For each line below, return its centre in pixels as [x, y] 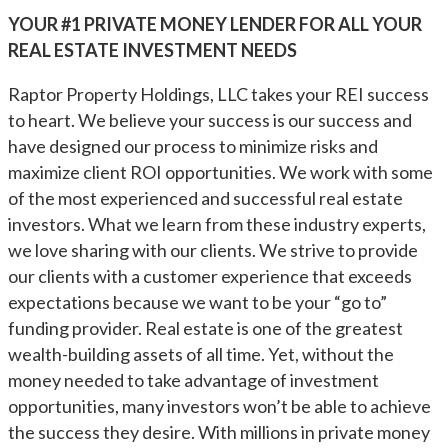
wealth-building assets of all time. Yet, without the [201, 354]
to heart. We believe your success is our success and [210, 120]
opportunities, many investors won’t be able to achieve [219, 406]
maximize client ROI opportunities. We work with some [220, 172]
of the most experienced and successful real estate [205, 198]
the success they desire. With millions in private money [219, 432]
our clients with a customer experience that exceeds [210, 276]
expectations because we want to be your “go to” [197, 302]
